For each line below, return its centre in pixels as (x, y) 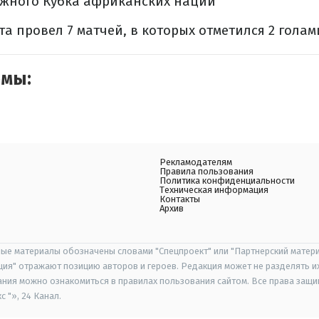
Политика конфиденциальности (227, 181)
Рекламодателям (196, 162)
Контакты (180, 199)
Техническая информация (214, 190)
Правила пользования (206, 172)
